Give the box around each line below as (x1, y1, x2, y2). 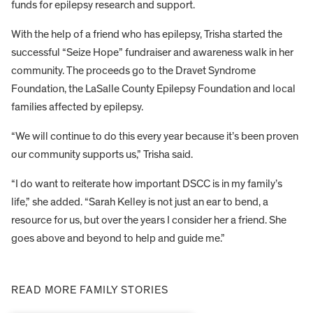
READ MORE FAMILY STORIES (11, 284, 168, 296)
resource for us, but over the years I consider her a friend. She (11, 214, 286, 226)
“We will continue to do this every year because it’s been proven (11, 131, 298, 143)
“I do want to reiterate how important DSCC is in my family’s (11, 178, 282, 190)
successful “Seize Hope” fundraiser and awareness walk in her (11, 47, 293, 59)
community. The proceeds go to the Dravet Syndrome (11, 65, 256, 77)
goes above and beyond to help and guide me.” (11, 233, 225, 245)
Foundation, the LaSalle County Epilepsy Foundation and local (11, 83, 296, 95)
